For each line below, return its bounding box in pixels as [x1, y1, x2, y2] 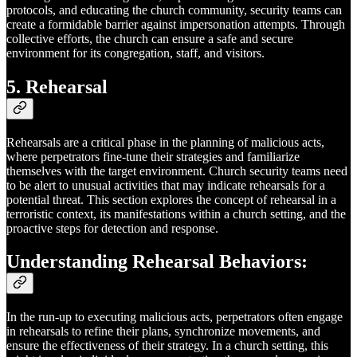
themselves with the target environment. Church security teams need [6, 163, 347, 178]
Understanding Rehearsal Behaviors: [6, 251, 308, 273]
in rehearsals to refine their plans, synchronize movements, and [6, 324, 320, 339]
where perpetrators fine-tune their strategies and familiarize [6, 149, 300, 163]
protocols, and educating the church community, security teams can [6, 2, 342, 17]
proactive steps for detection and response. [6, 221, 218, 235]
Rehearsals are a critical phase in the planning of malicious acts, [6, 135, 324, 149]
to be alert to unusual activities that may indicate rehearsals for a [6, 178, 325, 192]
